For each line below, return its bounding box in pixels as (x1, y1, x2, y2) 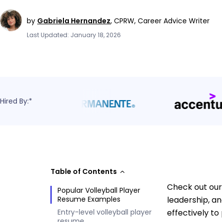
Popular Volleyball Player (57, 185, 140, 195)
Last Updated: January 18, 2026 (27, 30, 121, 39)
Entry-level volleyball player (57, 207, 152, 217)
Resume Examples (57, 194, 120, 204)
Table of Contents (51, 166, 117, 176)
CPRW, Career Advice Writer (114, 15, 210, 26)
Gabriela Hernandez (37, 15, 111, 26)
